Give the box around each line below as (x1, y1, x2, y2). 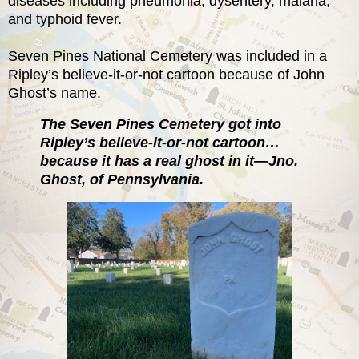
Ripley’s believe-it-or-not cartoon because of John (8, 66, 325, 83)
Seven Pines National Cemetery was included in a (8, 47, 327, 64)
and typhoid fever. (8, 10, 126, 27)
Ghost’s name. (8, 84, 105, 101)
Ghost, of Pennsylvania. (40, 171, 208, 188)
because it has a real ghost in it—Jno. (40, 152, 298, 169)
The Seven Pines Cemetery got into (40, 115, 281, 132)
